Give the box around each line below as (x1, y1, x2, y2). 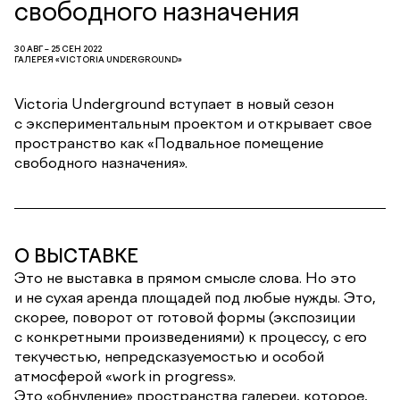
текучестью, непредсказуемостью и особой (14, 346, 324, 365)
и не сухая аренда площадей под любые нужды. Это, (14, 287, 376, 306)
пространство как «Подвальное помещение (14, 133, 323, 152)
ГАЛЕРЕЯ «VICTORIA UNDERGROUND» (14, 54, 182, 64)
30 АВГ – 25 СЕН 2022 (14, 43, 102, 54)
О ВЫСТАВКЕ (14, 245, 138, 267)
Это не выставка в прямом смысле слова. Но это (14, 268, 356, 287)
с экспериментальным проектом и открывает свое (14, 113, 371, 132)
